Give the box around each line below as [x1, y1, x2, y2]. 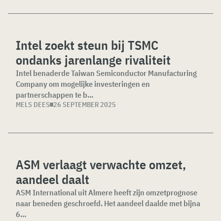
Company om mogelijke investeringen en [16, 79, 150, 89]
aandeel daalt [16, 171, 89, 187]
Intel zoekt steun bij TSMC [16, 37, 158, 53]
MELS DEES [16, 100, 50, 109]
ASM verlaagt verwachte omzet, [16, 156, 186, 173]
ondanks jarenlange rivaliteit [16, 51, 171, 68]
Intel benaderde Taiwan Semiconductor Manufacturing [16, 68, 197, 78]
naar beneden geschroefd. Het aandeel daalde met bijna [16, 198, 200, 208]
